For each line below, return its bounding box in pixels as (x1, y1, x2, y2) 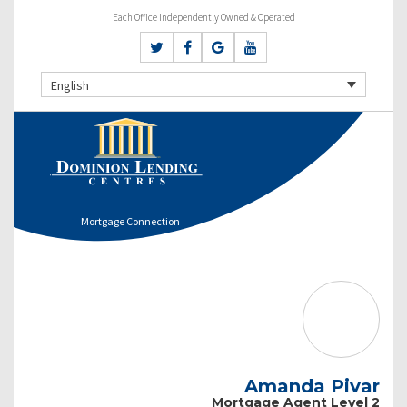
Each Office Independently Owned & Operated (112, 11, 295, 24)
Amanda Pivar (244, 374, 380, 397)
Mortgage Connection (80, 213, 180, 228)
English (51, 76, 89, 94)
